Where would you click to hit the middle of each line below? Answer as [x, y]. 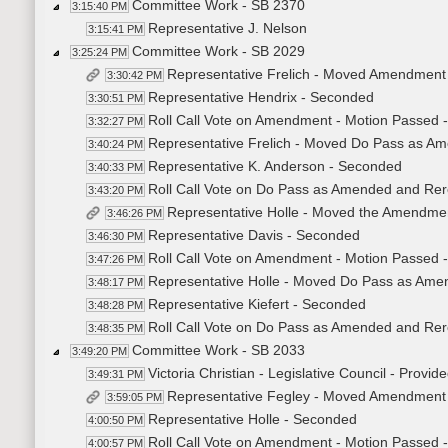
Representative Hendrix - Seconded [261, 97]
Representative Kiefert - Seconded [257, 304]
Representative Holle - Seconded [252, 419]
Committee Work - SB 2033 [218, 350]
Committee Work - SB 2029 [218, 51]
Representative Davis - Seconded [254, 235]
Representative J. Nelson [227, 28]
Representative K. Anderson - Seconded [275, 166]
